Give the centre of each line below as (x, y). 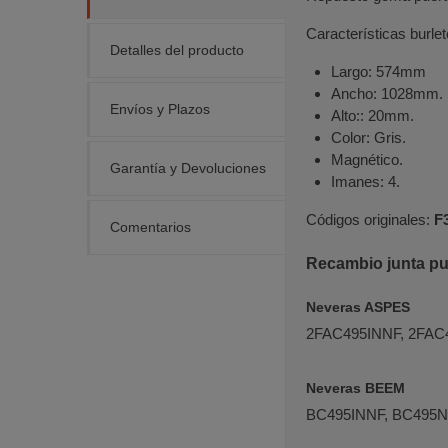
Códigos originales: (370, 219)
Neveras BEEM (355, 387)
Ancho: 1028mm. (387, 93)
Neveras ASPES (358, 306)
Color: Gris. (368, 137)
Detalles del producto (177, 49)
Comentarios (150, 226)
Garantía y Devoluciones (188, 167)
